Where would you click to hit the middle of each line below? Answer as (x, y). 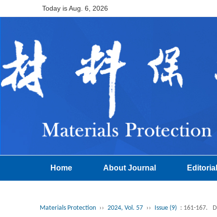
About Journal (130, 168)
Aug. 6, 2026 (88, 8)
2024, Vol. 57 (125, 208)
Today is (55, 8)
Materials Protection (68, 208)
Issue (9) (166, 208)
